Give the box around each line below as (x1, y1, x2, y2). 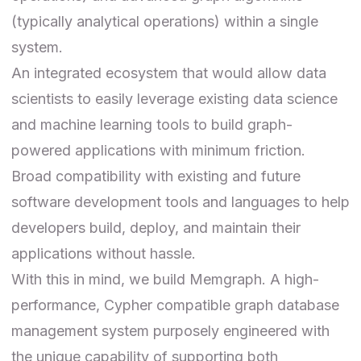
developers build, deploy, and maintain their (11, 219, 301, 237)
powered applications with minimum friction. (11, 142, 305, 160)
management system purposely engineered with (11, 322, 330, 340)
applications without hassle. (11, 245, 196, 263)
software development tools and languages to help (11, 193, 350, 211)
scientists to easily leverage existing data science (11, 90, 338, 108)
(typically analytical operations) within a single (11, 13, 318, 31)
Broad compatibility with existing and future (11, 168, 301, 185)
